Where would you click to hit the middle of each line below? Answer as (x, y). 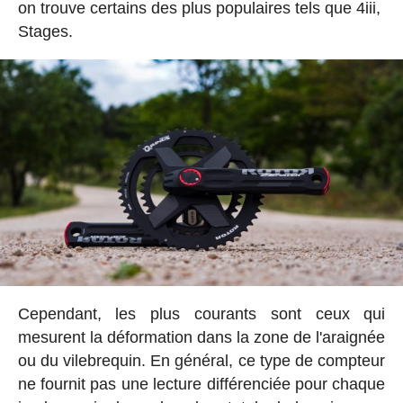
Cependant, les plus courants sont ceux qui (201, 313)
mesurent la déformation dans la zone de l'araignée (201, 337)
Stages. (45, 32)
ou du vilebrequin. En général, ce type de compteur (201, 360)
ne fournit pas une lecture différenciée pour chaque (201, 384)
